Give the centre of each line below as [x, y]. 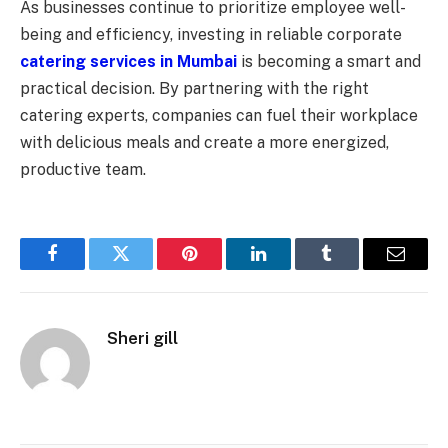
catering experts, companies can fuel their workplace [219, 115]
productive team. [83, 169]
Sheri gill [142, 337]
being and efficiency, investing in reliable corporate [211, 34]
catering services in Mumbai [128, 61]
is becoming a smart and [329, 61]
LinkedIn [289, 268]
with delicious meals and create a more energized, [204, 142]
